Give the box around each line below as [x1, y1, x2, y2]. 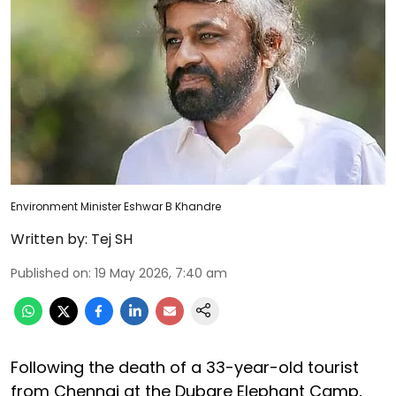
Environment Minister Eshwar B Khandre [11, 198, 221, 214]
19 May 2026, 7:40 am [95, 263, 227, 282]
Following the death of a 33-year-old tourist [11, 355, 359, 378]
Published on [11, 263, 88, 282]
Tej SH [91, 228, 133, 249]
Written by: [11, 228, 88, 249]
